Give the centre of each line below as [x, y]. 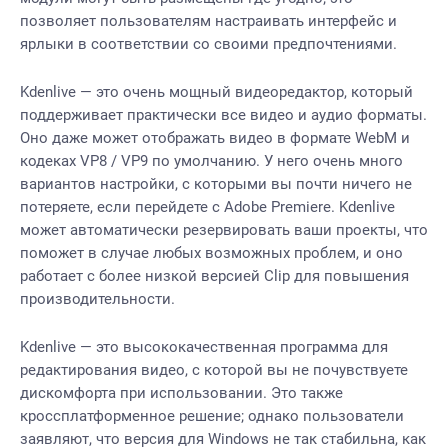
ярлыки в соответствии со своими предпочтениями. [208, 44]
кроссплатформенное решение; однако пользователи [212, 416]
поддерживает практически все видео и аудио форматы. [223, 115]
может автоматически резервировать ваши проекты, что [224, 230]
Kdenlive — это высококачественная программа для [204, 347]
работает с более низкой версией [142, 276]
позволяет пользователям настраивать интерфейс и [208, 21]
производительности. [97, 299]
